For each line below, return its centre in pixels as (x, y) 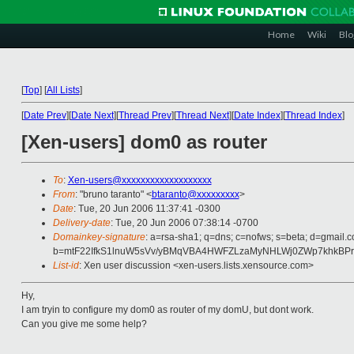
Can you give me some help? (84, 324)
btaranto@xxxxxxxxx (195, 195)
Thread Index (313, 115)
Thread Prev (145, 115)
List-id (66, 266)
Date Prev (45, 115)
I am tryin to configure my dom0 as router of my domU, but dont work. (167, 310)
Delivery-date (81, 223)
